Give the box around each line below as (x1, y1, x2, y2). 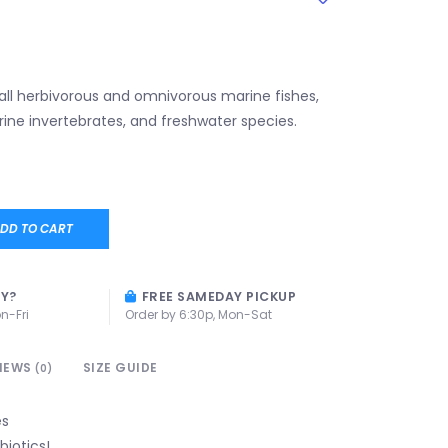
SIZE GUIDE (82, 358, 158, 376)
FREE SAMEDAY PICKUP (138, 287, 297, 305)
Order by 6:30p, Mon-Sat (124, 305, 272, 323)
